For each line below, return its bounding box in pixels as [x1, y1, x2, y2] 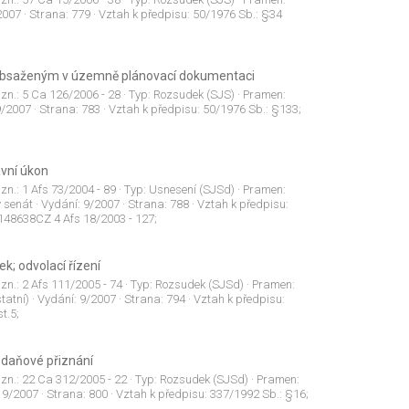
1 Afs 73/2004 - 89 [21, 183, 116, 197]
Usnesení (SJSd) [148, 183, 235, 197]
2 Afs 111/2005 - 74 [21, 278, 122, 292]
